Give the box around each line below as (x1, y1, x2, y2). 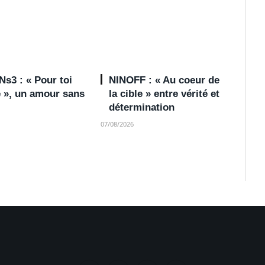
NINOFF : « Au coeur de (109, 74, 220, 86)
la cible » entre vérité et (109, 88, 220, 99)
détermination (109, 101, 175, 113)
